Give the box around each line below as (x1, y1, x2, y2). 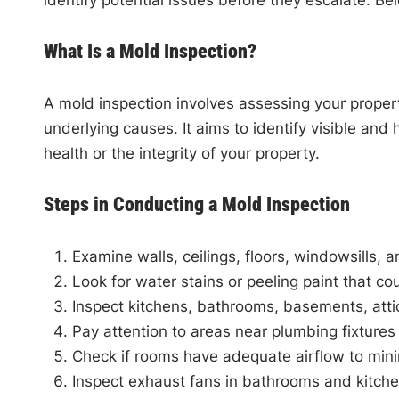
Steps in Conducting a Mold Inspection (43, 193, 350, 216)
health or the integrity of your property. (43, 144, 320, 162)
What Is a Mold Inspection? (43, 40, 256, 62)
